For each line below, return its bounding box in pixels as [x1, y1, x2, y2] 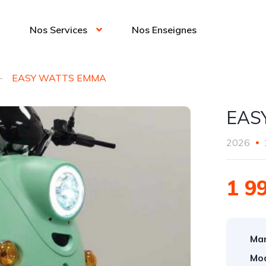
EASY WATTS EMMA [12, 72, 106, 84]
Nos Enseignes [131, 23, 197, 36]
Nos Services [29, 23, 87, 36]
